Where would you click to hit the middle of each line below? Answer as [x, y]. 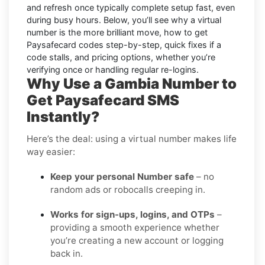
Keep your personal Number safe [122, 176]
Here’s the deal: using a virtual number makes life [132, 138]
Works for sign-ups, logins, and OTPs [132, 214]
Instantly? [63, 117]
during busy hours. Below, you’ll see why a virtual [124, 20]
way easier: [51, 151]
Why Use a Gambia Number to [132, 83]
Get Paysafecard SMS [103, 100]
